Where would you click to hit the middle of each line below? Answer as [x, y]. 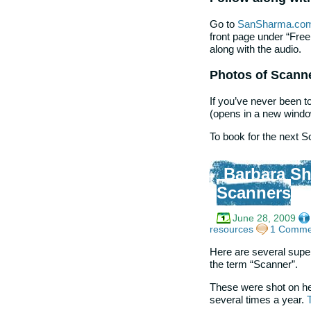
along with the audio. [255, 49]
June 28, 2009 [264, 218]
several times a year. [258, 300]
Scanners [254, 193]
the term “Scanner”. [254, 264]
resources [232, 229]
